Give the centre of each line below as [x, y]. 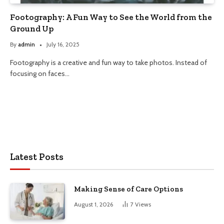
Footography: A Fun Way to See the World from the [111, 17]
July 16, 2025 [63, 44]
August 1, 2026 [93, 204]
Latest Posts [37, 156]
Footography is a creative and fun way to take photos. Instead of [108, 62]
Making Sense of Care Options [128, 189]
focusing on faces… [40, 73]
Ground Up [32, 28]
